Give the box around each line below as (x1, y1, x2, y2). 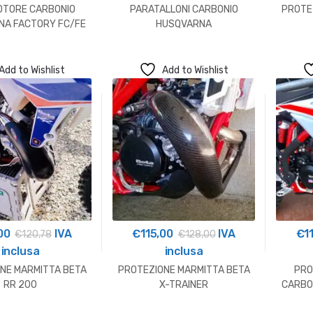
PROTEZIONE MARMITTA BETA (117, 264, 250, 277)
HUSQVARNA (156, 17, 212, 30)
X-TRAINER (159, 279, 208, 291)
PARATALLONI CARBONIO (129, 3, 238, 15)
